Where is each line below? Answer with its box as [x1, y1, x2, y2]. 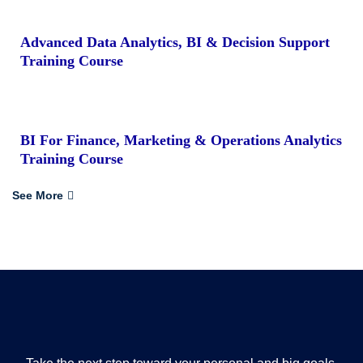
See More [12, 189, 63, 203]
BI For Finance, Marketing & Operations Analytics [20, 132, 342, 149]
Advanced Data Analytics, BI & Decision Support [20, 34, 330, 51]
